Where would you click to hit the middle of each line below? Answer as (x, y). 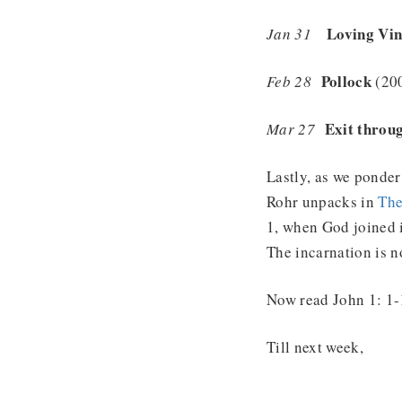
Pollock (348, 81)
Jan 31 (289, 33)
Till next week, (315, 346)
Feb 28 (294, 81)
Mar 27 (296, 128)
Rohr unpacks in (323, 201)
